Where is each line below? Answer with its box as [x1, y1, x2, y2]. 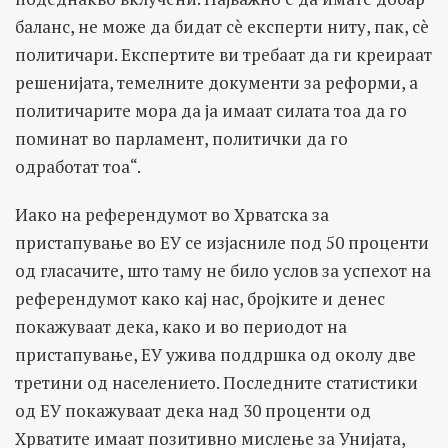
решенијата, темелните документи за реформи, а [15, 71, 418, 95]
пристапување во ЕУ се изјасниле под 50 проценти [15, 231, 429, 255]
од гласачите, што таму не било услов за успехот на [15, 259, 431, 283]
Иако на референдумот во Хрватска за [15, 203, 329, 227]
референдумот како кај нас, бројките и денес [15, 287, 385, 311]
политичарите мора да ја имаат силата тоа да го [15, 99, 407, 123]
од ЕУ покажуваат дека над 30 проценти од [15, 399, 371, 423]
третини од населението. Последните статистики [15, 371, 418, 395]
